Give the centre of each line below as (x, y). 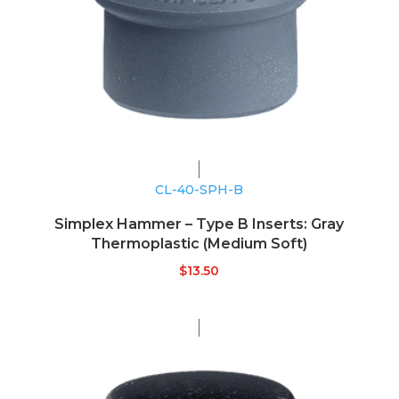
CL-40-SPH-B (199, 189)
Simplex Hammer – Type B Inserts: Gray (199, 224)
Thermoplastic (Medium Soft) (199, 243)
